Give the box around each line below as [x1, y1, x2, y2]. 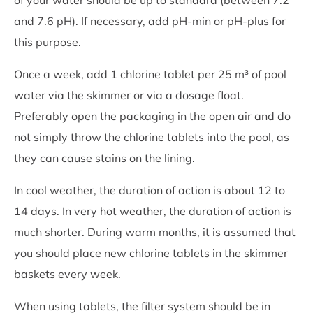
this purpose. [14, 34, 81, 49]
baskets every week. [14, 266, 121, 281]
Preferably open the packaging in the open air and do [14, 108, 291, 123]
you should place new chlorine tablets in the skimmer [14, 245, 288, 260]
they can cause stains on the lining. [14, 150, 195, 165]
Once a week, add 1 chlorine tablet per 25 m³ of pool [14, 66, 286, 81]
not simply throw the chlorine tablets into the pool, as [14, 129, 289, 144]
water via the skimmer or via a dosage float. [14, 87, 244, 102]
